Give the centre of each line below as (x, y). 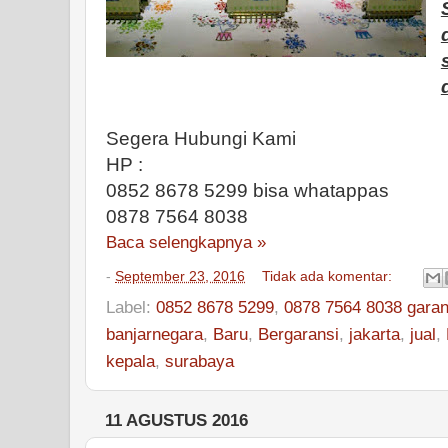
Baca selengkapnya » (186, 242)
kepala (130, 360)
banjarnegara (154, 333)
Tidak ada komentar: (329, 276)
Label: (131, 306)
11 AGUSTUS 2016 (176, 420)
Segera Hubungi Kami (201, 139)
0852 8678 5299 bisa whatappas (247, 191)
